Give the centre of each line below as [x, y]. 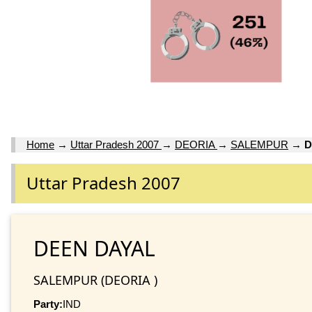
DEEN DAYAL [94, 248]
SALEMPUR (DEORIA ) [95, 280]
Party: [48, 304]
